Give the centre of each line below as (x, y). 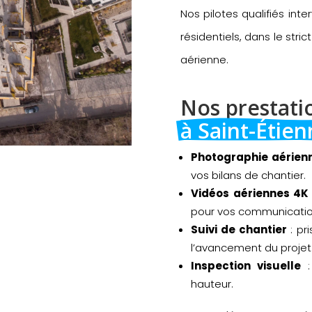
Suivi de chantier (239, 229)
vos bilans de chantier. (249, 175)
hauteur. (212, 283)
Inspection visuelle (246, 265)
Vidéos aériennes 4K (250, 193)
